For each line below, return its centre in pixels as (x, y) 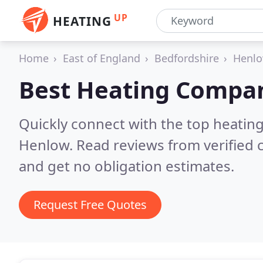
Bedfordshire (187, 58)
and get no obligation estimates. (127, 166)
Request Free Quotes (90, 205)
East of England (102, 58)
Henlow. (48, 145)
